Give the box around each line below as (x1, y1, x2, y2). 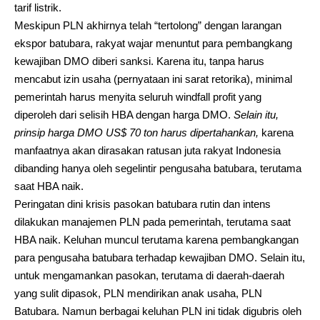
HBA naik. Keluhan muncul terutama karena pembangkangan (14, 233, 299, 246)
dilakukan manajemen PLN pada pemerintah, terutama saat (14, 215, 291, 228)
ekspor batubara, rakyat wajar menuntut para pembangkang (14, 36, 292, 49)
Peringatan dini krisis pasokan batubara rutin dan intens (14, 197, 271, 210)
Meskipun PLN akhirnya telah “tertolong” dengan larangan (14, 19, 281, 31)
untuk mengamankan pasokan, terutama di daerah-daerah (14, 269, 284, 281)
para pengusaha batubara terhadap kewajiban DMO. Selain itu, (14, 251, 305, 264)
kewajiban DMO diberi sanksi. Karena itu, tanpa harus (14, 54, 264, 67)
